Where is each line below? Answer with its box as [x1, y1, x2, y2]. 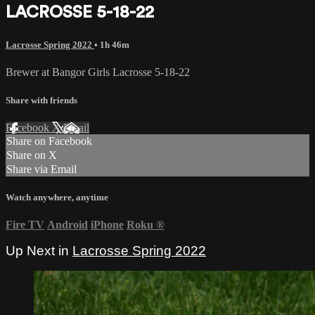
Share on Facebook [6, 134, 92, 147]
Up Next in [6, 243, 72, 259]
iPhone [91, 219, 124, 231]
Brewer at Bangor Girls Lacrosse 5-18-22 [6, 66, 190, 79]
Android [47, 219, 88, 231]
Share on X [6, 148, 57, 161]
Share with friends [6, 94, 77, 105]
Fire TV [6, 219, 44, 231]
